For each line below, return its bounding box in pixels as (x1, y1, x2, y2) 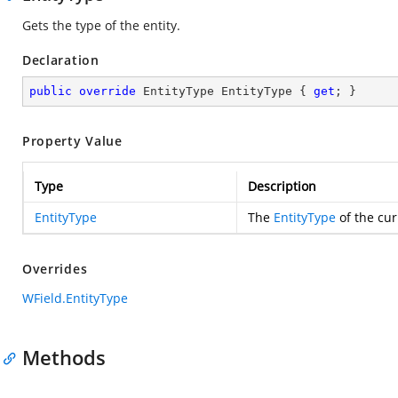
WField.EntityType (22, 290, 128, 306)
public (29, 84, 72, 98)
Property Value (22, 132, 123, 149)
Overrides (22, 260, 88, 277)
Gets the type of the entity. (22, 17, 180, 34)
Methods (22, 344, 106, 370)
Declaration (22, 52, 99, 68)
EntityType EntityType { (136, 84, 314, 98)
